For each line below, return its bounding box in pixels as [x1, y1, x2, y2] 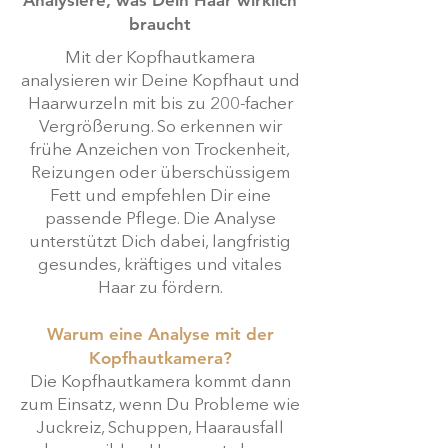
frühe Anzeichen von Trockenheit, [30, 141, 290, 159]
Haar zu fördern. [97, 279, 223, 297]
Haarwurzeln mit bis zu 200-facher [27, 95, 293, 113]
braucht [129, 13, 191, 34]
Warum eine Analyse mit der [46, 323, 274, 344]
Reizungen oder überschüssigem [30, 164, 290, 182]
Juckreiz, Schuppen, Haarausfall [36, 419, 284, 437]
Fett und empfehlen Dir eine [49, 187, 271, 205]
